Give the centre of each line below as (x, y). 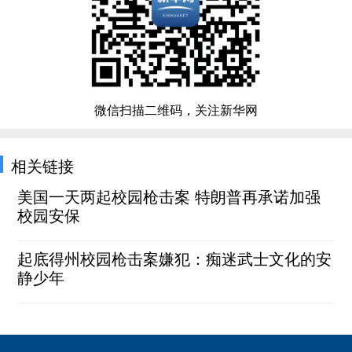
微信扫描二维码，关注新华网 (176, 109)
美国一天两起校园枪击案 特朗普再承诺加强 (169, 196)
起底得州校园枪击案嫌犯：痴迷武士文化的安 (175, 258)
